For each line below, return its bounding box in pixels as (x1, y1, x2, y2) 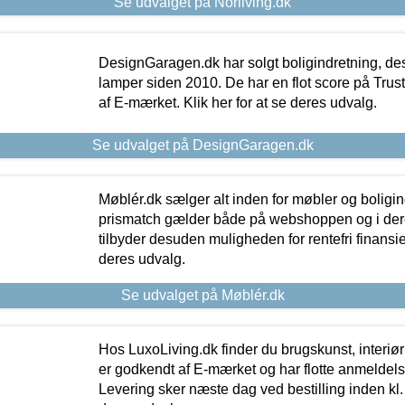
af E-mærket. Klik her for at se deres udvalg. (98, 94, 377, 110)
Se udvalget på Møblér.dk (120, 287, 285, 303)
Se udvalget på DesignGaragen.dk (91, 137, 314, 153)
